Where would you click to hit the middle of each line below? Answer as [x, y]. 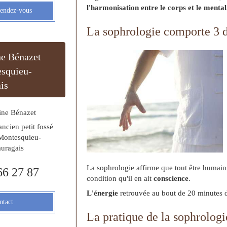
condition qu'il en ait [119, 179]
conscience [170, 179]
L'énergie [102, 193]
